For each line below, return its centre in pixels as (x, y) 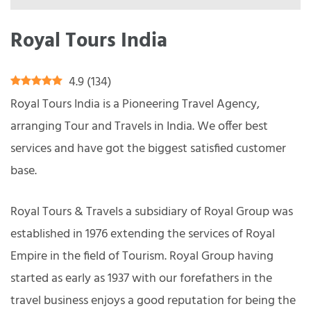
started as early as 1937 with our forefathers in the (141, 278)
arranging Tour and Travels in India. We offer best (139, 126)
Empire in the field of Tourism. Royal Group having (142, 256)
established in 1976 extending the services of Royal (143, 234)
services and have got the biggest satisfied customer (148, 149)
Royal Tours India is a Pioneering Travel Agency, (135, 104)
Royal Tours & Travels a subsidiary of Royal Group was (152, 212)
